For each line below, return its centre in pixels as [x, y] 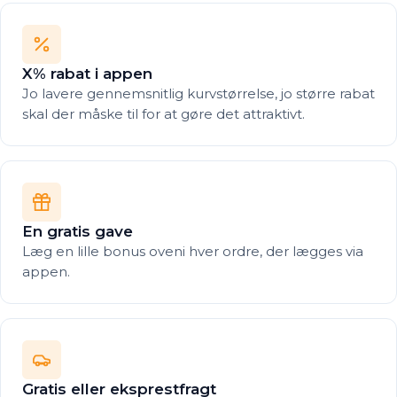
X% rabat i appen [87, 74]
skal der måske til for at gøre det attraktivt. [163, 114]
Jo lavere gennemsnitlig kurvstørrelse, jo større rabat [198, 93]
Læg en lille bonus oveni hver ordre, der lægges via [193, 251]
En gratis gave [78, 231]
